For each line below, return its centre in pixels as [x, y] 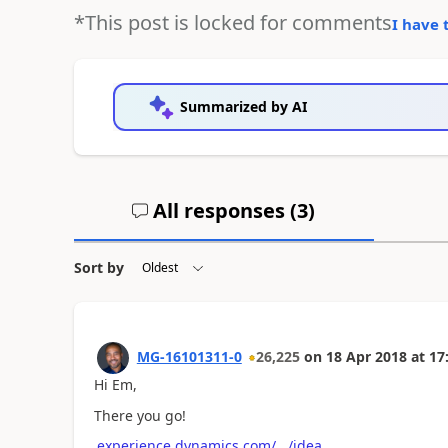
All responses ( [223, 210]
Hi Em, [115, 384]
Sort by [98, 267]
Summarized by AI [243, 106]
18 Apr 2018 [366, 356]
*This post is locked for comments [232, 22]
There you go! [139, 415]
